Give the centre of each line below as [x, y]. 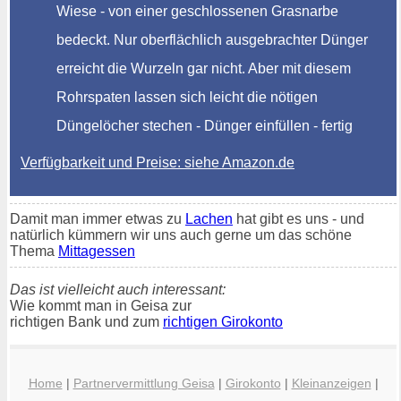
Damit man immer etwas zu [98, 218]
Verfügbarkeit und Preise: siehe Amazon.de [158, 162]
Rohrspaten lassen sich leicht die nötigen [187, 97]
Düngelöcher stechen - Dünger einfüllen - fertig [205, 125]
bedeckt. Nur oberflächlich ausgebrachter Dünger [212, 39]
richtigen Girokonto [223, 321]
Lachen [209, 218]
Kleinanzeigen [331, 384]
